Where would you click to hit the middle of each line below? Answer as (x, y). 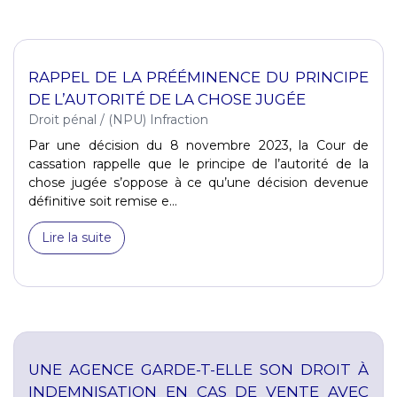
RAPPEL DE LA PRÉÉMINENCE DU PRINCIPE (198, 77)
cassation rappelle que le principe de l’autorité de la (198, 163)
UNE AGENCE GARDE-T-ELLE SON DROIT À (198, 369)
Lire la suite (77, 237)
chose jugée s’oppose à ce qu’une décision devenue (198, 182)
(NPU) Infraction (158, 119)
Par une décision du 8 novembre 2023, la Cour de (198, 145)
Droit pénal (62, 119)
